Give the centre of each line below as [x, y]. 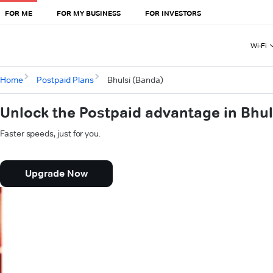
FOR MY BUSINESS [89, 13]
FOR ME [19, 13]
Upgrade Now [56, 174]
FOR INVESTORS [173, 13]
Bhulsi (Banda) [135, 80]
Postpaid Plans [65, 80]
